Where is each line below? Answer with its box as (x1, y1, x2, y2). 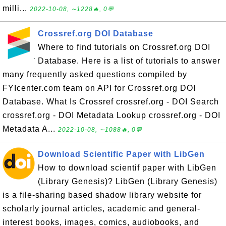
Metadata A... (3, 125, 58, 133)
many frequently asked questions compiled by (3, 70, 187, 79)
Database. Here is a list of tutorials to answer (38, 56, 220, 65)
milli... (3, 4, 30, 13)
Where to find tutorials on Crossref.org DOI (38, 43, 210, 51)
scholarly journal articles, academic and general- (3, 204, 200, 213)
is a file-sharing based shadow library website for (3, 191, 202, 199)
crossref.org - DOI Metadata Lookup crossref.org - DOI (3, 111, 220, 120)
